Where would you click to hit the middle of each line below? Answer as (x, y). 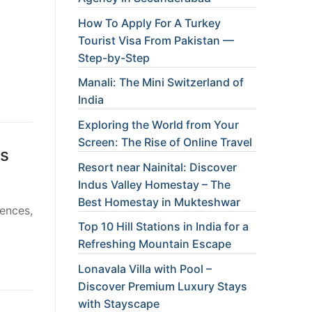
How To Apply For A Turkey (149, 23)
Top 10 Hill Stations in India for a (163, 227)
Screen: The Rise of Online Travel (165, 142)
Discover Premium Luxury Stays (163, 286)
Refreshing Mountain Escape (155, 244)
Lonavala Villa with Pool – (145, 268)
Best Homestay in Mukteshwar (159, 202)
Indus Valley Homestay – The (154, 184)
